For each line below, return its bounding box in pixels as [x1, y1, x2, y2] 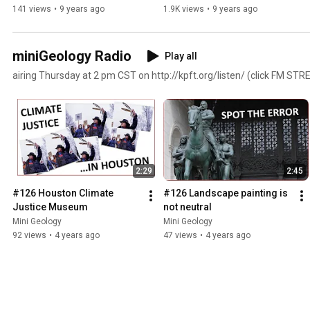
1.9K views [163, 3, 204, 14]
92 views [12, 230, 46, 241]
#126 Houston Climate [12, 188, 113, 199]
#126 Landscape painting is [163, 188, 288, 199]
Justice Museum [12, 201, 88, 213]
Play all [165, 50, 197, 62]
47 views [163, 230, 197, 241]
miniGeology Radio [12, 47, 131, 64]
